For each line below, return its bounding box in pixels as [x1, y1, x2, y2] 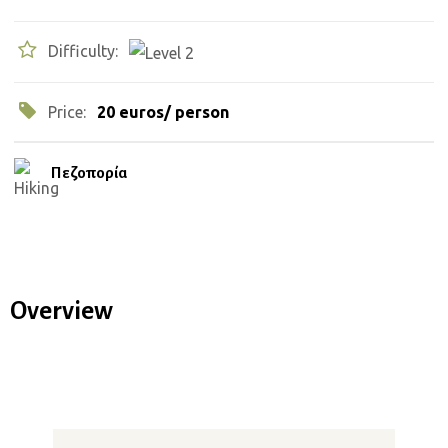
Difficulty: [48, 42, 123, 60]
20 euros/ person [97, 102, 230, 121]
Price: [48, 102, 91, 121]
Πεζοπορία [51, 163, 128, 181]
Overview [10, 296, 113, 324]
